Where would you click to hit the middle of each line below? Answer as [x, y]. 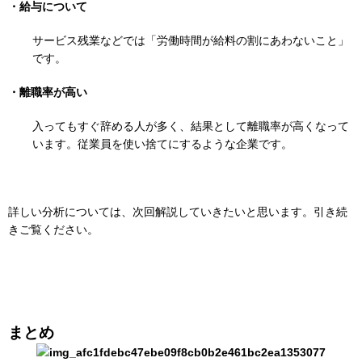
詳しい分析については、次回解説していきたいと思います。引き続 [178, 212]
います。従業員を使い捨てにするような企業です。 [162, 144]
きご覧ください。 [53, 230]
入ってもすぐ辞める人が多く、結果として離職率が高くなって [191, 126]
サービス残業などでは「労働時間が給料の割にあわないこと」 [191, 41]
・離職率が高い [48, 93]
